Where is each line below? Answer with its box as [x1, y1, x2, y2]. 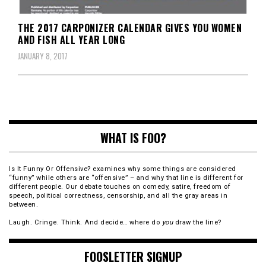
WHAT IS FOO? [100, 128, 166, 147]
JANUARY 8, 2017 [18, 49, 68, 62]
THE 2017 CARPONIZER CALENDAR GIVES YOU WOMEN [18, 20, 242, 35]
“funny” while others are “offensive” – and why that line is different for [9, 173, 243, 182]
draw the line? [173, 218, 221, 226]
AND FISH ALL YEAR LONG [18, 32, 125, 47]
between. [9, 200, 38, 208]
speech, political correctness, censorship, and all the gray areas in [9, 191, 227, 199]
